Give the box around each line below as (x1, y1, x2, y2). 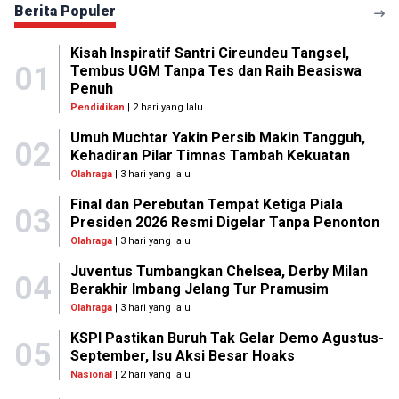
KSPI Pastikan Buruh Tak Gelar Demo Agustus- (69, 330, 384, 346)
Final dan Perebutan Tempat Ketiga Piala (69, 196, 343, 213)
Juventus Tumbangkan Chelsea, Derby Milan (69, 263, 368, 280)
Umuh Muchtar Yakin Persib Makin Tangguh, (69, 129, 365, 146)
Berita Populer (14, 3, 116, 20)
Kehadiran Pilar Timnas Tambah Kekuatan (69, 147, 350, 164)
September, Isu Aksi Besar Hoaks (69, 347, 295, 364)
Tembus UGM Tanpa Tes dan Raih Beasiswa (69, 62, 362, 79)
